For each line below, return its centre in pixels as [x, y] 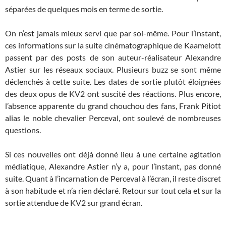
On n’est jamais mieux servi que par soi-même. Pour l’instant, [113, 33]
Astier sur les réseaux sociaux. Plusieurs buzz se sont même [113, 69]
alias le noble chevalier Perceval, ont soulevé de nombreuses [113, 118]
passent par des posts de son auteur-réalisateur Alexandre [113, 57]
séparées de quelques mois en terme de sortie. [84, 9]
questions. [23, 130]
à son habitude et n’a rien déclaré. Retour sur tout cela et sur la [113, 190]
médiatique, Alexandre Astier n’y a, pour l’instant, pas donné [113, 166]
